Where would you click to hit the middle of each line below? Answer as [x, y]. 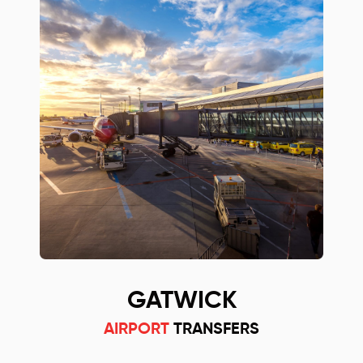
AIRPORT [137, 330]
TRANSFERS [214, 330]
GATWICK [181, 302]
